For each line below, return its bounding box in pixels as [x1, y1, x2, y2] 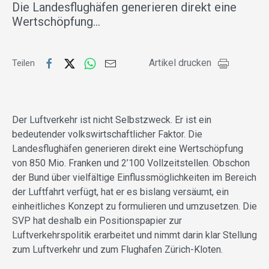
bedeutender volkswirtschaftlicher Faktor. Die [12, 128, 202, 141]
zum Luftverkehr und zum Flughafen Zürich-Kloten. [12, 244, 223, 256]
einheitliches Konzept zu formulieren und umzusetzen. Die [12, 201, 257, 213]
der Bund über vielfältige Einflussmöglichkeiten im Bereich [12, 172, 256, 184]
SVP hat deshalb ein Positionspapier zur [12, 215, 182, 227]
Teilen [12, 58, 37, 69]
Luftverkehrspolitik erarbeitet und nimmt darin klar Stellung [12, 229, 257, 241]
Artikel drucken [149, 57, 211, 69]
